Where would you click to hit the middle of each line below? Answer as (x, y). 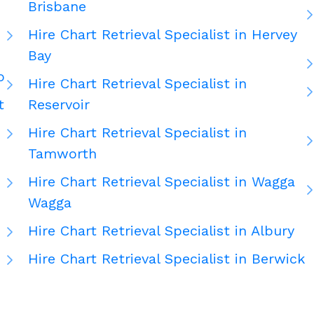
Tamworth (62, 154)
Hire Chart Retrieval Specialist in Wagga (162, 182)
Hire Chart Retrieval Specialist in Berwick (166, 259)
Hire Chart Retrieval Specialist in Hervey (163, 35)
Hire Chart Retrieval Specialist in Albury (161, 231)
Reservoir (59, 105)
